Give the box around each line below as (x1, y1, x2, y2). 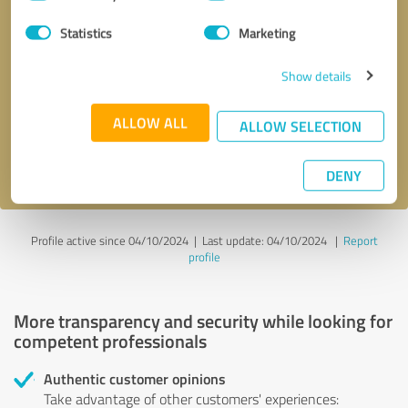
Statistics (60, 24, 112, 42)
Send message (164, 106, 244, 124)
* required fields (304, 56, 394, 76)
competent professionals (14, 327, 207, 353)
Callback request (45, 56, 139, 76)
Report (342, 231, 378, 249)
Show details (280, 66, 352, 85)
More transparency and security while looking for (14, 307, 393, 333)
